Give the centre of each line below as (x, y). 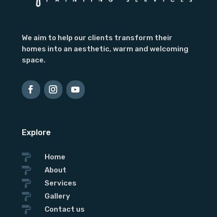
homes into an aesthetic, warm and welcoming (105, 49)
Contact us (64, 209)
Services (60, 183)
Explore (36, 132)
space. (33, 60)
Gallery (57, 196)
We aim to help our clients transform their (97, 38)
